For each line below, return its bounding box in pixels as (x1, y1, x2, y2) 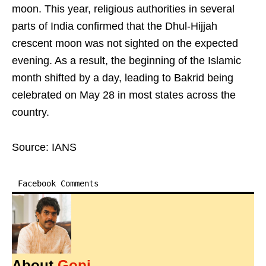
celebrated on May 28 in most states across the (12, 89, 236, 102)
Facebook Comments (18, 179, 99, 189)
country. (12, 106, 49, 119)
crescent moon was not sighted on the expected (12, 37, 238, 50)
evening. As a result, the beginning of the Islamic (12, 55, 241, 67)
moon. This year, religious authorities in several (12, 3, 235, 15)
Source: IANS (12, 141, 77, 154)
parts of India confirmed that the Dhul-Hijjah (12, 20, 217, 33)
